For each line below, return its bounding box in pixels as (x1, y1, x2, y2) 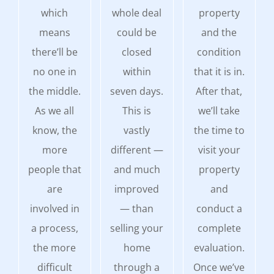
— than (120, 201, 154, 215)
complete (197, 221, 241, 235)
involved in (29, 201, 80, 215)
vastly (124, 123, 150, 137)
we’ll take (198, 103, 240, 117)
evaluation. (193, 240, 245, 254)
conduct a (196, 201, 242, 215)
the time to (193, 123, 245, 137)
